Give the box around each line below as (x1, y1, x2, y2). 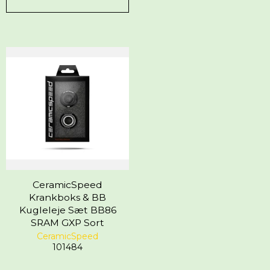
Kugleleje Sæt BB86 (19, 204, 116, 216)
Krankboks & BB (29, 192, 106, 204)
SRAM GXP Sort (31, 217, 104, 229)
